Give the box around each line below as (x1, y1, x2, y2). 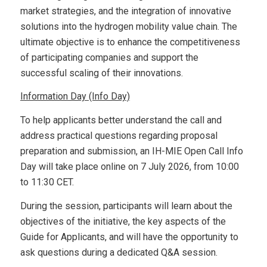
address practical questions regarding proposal (20, 130, 218, 141)
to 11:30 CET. (20, 176, 74, 188)
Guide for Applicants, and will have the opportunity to (20, 231, 238, 243)
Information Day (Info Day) (20, 91, 130, 103)
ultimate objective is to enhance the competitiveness (20, 36, 240, 48)
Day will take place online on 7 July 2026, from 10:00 (20, 161, 239, 172)
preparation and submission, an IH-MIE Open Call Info (20, 145, 243, 157)
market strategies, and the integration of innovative (20, 5, 231, 17)
